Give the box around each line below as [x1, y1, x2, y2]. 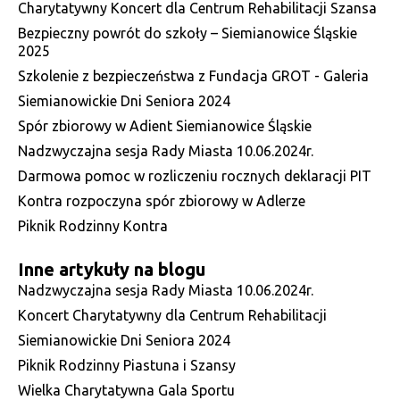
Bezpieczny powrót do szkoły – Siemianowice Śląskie [18, 24, 357, 41]
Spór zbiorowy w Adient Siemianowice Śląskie [18, 117, 312, 134]
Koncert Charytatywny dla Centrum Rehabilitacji [18, 306, 327, 323]
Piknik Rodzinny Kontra [18, 217, 168, 234]
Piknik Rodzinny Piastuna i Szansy [18, 356, 236, 373]
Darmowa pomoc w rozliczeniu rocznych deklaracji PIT [18, 167, 371, 184]
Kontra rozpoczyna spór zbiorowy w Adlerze [18, 192, 305, 209]
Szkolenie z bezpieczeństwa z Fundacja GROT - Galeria [18, 67, 369, 84]
